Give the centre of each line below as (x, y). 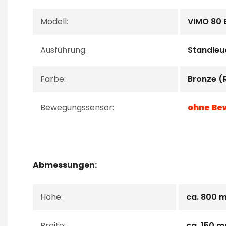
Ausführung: (64, 50)
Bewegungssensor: (77, 108)
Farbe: (53, 79)
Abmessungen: (65, 165)
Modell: (54, 21)
